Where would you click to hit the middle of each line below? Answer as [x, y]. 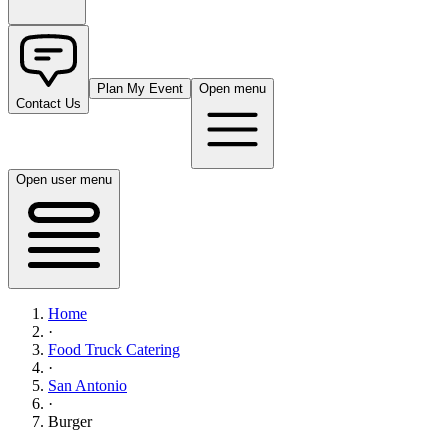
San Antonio [87, 385]
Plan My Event [140, 88]
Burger [70, 421]
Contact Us [48, 103]
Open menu [232, 88]
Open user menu [64, 179]
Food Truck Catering [114, 349]
